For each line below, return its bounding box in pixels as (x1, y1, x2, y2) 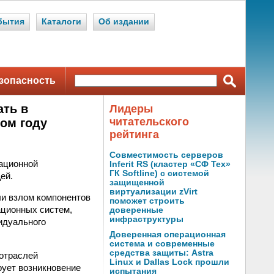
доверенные (109, 206, 163, 215)
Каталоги (42, 17, 81, 26)
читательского (109, 116, 189, 128)
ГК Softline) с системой (109, 169, 209, 178)
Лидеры (109, 103, 153, 115)
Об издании (98, 17, 149, 26)
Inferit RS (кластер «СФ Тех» (109, 160, 231, 169)
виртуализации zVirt (109, 187, 198, 196)
